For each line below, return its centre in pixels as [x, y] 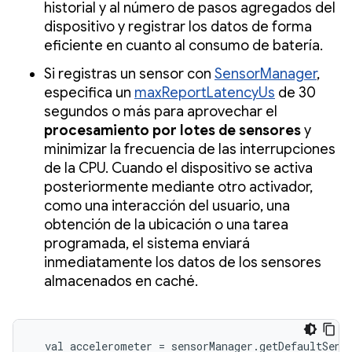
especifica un [89, 92]
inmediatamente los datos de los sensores [183, 262]
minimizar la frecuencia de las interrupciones [190, 149]
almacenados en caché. [121, 281]
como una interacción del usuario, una [167, 205]
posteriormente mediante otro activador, [178, 187]
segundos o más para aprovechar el [161, 111]
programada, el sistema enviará [147, 243]
